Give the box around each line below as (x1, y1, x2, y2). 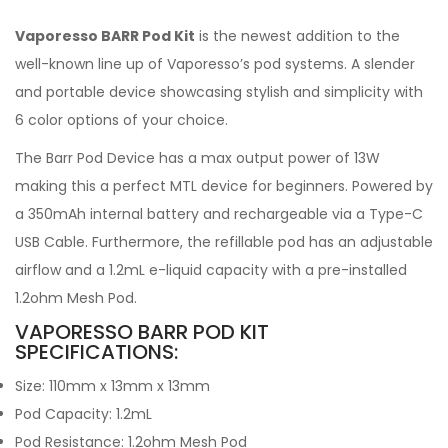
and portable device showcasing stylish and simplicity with (15, 82, 423, 102)
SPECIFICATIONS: (15, 338, 178, 366)
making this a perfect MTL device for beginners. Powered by (15, 176, 433, 196)
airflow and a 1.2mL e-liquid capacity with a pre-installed (15, 260, 407, 280)
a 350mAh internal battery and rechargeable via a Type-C (15, 204, 423, 224)
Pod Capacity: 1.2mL (15, 404, 152, 424)
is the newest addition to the (195, 26, 400, 46)
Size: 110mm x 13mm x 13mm (15, 376, 210, 396)
